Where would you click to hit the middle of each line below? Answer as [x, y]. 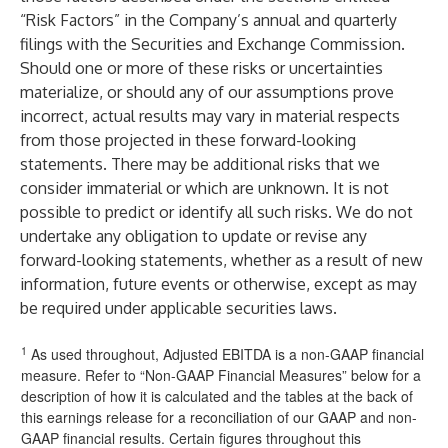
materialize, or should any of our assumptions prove [207, 92]
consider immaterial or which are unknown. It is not [204, 188]
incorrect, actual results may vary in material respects [210, 116]
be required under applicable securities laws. [178, 308]
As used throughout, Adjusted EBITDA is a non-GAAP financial [225, 354]
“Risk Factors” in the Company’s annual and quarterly [208, 20]
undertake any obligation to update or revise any [193, 236]
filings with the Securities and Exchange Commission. [212, 44]
